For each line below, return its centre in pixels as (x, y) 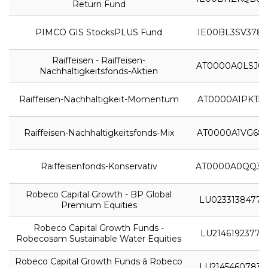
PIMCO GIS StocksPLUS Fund (99, 32)
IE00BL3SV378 (230, 32)
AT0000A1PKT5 (230, 99)
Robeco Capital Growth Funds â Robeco (99, 261)
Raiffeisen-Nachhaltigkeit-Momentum (99, 99)
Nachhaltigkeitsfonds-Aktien (99, 71)
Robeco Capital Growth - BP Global (99, 194)
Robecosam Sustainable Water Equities (99, 238)
